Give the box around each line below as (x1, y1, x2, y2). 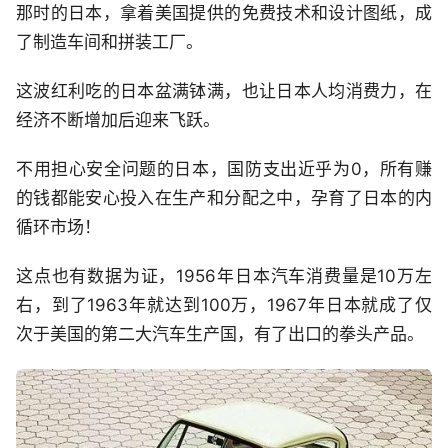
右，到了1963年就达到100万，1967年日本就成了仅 (16, 294, 432, 315)
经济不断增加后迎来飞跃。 (16, 109, 220, 130)
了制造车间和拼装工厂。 (16, 31, 203, 52)
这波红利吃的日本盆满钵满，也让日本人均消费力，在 (16, 80, 432, 101)
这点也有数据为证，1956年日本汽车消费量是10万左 (16, 265, 432, 286)
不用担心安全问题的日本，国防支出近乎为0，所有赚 (16, 158, 432, 179)
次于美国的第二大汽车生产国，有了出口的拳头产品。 (16, 323, 424, 344)
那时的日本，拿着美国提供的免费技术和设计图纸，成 (16, 2, 432, 23)
